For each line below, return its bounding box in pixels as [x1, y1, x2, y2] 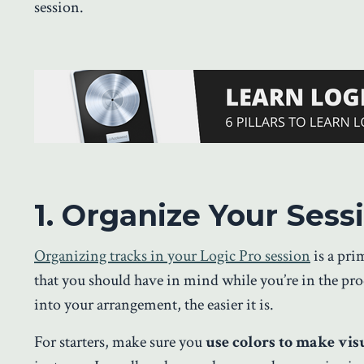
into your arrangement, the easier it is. [34, 294, 274, 316]
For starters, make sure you [34, 331, 202, 353]
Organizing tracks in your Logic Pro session [34, 245, 310, 267]
